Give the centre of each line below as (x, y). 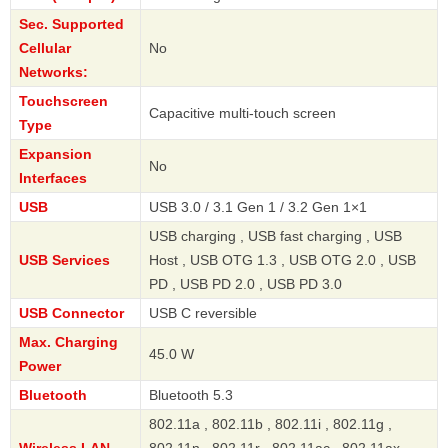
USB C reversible (203, 312)
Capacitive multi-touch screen (242, 112)
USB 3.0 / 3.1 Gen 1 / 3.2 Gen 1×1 (258, 206)
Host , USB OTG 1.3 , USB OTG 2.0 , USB (282, 259)
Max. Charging (68, 341)
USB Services (64, 259)
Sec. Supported (71, 23)
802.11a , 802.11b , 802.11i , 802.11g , (270, 423)
